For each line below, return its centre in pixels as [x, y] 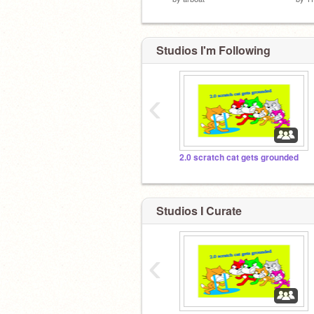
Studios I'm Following [213, 50]
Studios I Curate [199, 210]
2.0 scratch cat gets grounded [239, 157]
